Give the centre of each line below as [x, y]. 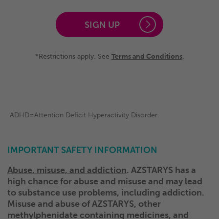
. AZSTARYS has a [161, 170]
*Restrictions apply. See [73, 56]
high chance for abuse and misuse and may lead [105, 181]
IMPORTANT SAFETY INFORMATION [82, 150]
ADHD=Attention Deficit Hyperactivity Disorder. [84, 115]
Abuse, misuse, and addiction [67, 170]
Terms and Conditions [147, 56]
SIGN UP [102, 25]
